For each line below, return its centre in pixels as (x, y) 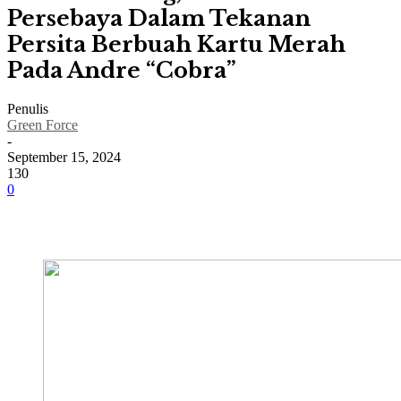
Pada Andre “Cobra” (122, 71)
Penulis (28, 109)
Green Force (43, 125)
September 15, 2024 (64, 158)
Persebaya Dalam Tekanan (159, 19)
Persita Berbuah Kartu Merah (176, 45)
